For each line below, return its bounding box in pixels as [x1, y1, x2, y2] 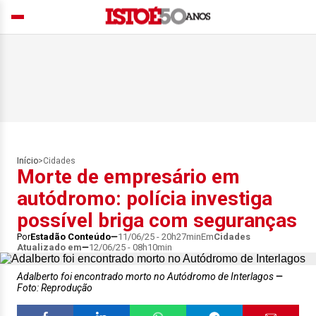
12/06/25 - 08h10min [89, 242, 172, 253]
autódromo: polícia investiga [17, 187, 272, 210]
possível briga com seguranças [17, 209, 297, 232]
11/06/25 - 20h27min [118, 231, 201, 242]
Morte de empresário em [17, 165, 240, 188]
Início [17, 156, 38, 166]
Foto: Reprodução [17, 282, 92, 293]
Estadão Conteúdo [30, 231, 111, 242]
